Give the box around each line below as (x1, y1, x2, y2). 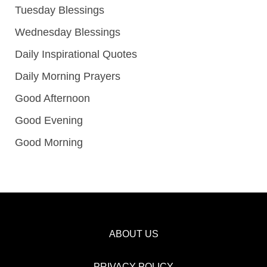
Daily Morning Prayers (15, 70, 120, 82)
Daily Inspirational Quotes (15, 48, 137, 60)
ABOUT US (108, 228, 159, 239)
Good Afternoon (15, 92, 90, 104)
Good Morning (15, 136, 83, 148)
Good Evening (15, 114, 83, 126)
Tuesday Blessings (15, 4, 104, 16)
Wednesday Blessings (15, 26, 120, 38)
